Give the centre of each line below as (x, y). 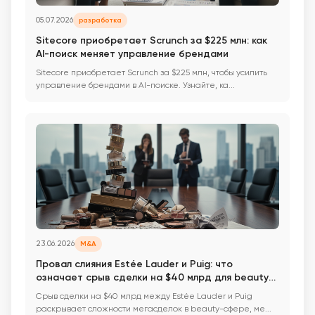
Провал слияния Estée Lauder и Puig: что (134, 264)
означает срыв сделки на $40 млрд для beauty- (155, 277)
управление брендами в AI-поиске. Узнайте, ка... (135, 85)
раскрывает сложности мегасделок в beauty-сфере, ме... (154, 308)
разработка (100, 20)
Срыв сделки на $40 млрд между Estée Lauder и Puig (144, 296)
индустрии (62, 290)
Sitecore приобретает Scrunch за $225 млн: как (152, 40)
